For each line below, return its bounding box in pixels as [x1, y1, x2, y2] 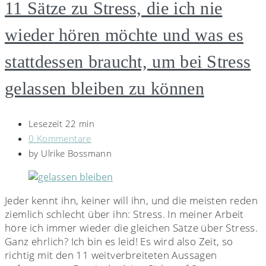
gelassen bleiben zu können [5, 78, 204, 99]
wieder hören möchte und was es [5, 25, 243, 45]
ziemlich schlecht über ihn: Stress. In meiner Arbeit [5, 207, 244, 221]
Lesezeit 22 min [28, 118, 94, 130]
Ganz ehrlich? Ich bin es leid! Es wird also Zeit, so [5, 235, 233, 249]
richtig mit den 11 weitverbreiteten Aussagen [5, 248, 217, 262]
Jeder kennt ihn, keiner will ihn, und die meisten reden [5, 194, 258, 208]
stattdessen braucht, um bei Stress [5, 52, 251, 72]
